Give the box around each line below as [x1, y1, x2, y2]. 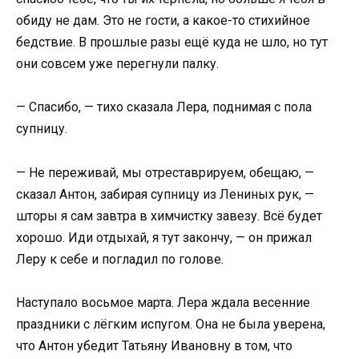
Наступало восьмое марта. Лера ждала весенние [16, 294, 310, 310]
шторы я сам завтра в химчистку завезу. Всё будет [16, 208, 322, 224]
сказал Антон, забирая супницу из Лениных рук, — [16, 186, 314, 202]
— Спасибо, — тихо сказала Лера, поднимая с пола [16, 99, 312, 115]
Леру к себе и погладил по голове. [16, 251, 224, 267]
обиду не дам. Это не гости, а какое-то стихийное [16, 13, 310, 29]
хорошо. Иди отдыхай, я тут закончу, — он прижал [16, 229, 312, 245]
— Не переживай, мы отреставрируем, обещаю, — [16, 164, 314, 180]
